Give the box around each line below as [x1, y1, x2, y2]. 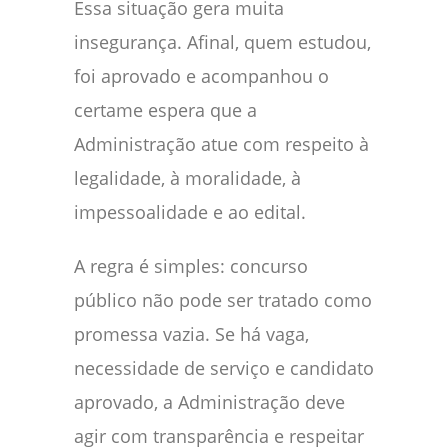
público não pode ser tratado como [74, 288, 372, 313]
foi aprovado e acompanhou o [74, 64, 329, 89]
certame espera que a [74, 98, 257, 123]
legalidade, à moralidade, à [74, 166, 301, 191]
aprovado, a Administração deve [74, 390, 345, 415]
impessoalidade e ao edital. [74, 200, 306, 225]
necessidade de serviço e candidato [74, 356, 374, 381]
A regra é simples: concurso [74, 254, 308, 279]
